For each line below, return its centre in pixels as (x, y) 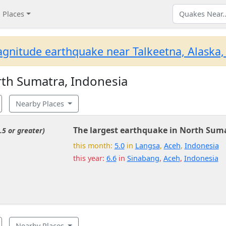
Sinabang (143, 158)
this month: (94, 146)
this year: (90, 158)
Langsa (147, 146)
